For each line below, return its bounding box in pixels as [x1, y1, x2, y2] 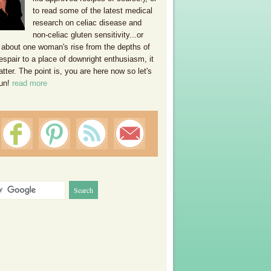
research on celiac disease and [33, 18, 142, 27]
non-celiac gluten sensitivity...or [33, 30, 143, 39]
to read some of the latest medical [33, 6, 152, 15]
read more [12, 79, 47, 88]
